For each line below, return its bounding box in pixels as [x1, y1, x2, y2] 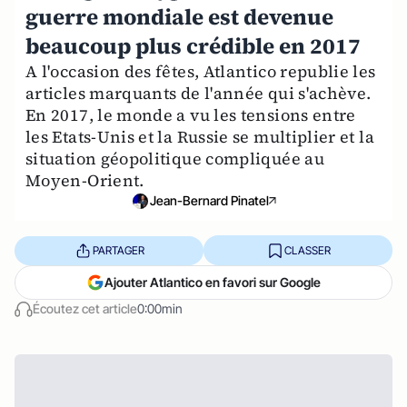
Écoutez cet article [33, 301, 137, 316]
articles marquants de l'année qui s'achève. [25, 82, 372, 104]
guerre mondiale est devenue [25, 2, 333, 32]
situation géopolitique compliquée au [25, 147, 324, 170]
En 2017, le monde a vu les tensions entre [25, 104, 356, 126]
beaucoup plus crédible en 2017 [25, 31, 361, 61]
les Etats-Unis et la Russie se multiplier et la [25, 125, 374, 148]
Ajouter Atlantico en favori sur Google [104, 274, 321, 290]
